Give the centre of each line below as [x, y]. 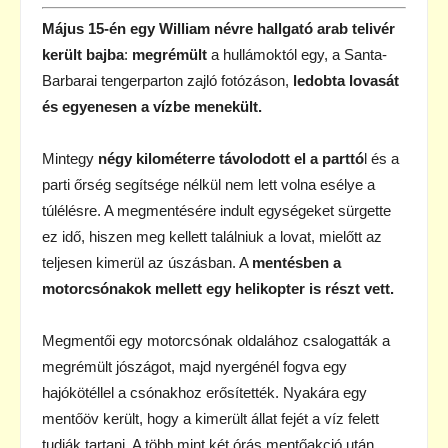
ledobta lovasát [346, 81]
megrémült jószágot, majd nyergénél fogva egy [194, 367]
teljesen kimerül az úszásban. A [147, 263]
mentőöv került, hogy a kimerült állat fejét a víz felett [210, 419]
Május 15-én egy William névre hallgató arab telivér [218, 29]
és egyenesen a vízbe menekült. [152, 107]
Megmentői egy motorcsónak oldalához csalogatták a [216, 341]
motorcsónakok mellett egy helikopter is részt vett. [218, 289]
